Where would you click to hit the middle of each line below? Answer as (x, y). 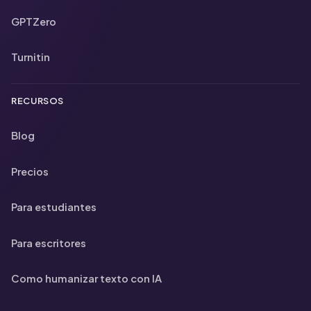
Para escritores (49, 243)
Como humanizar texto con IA (86, 279)
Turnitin (31, 57)
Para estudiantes (54, 207)
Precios (30, 171)
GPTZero (34, 21)
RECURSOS (38, 101)
